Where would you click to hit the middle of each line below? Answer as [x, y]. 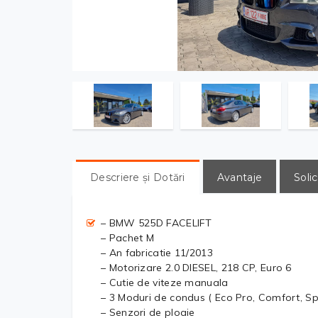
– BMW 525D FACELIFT [157, 223]
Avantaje [240, 177]
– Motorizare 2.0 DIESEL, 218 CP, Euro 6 [196, 268]
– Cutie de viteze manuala [165, 283]
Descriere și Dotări [138, 177]
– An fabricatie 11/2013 [157, 253]
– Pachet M [127, 238]
